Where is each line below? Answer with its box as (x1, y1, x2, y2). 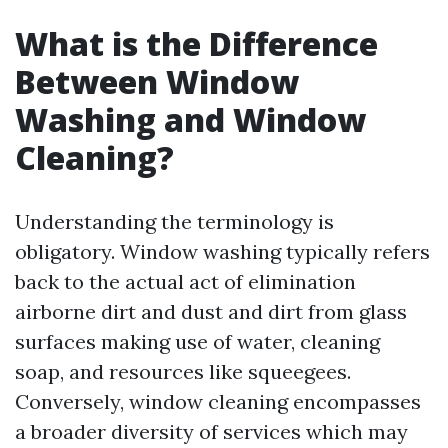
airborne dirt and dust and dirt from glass (15, 299, 407, 324)
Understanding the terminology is (15, 209, 334, 234)
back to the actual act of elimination (15, 269, 356, 294)
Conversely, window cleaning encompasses (15, 389, 421, 414)
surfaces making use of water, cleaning (15, 329, 380, 354)
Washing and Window (15, 98, 366, 141)
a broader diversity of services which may (15, 419, 408, 444)
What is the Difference (15, 22, 378, 65)
